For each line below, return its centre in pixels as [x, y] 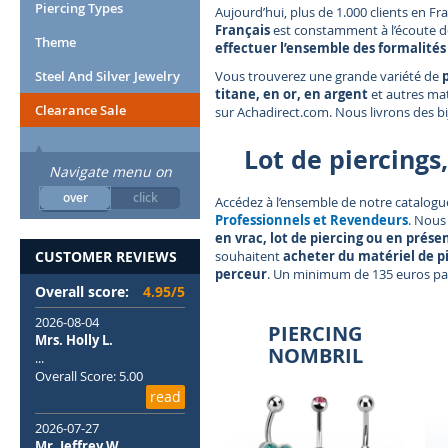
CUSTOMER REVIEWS [106, 256]
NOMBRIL [315, 355]
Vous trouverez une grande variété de [328, 76]
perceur [241, 274]
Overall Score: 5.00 [89, 376]
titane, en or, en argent [291, 94]
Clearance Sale [80, 110]
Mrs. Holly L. [74, 340]
